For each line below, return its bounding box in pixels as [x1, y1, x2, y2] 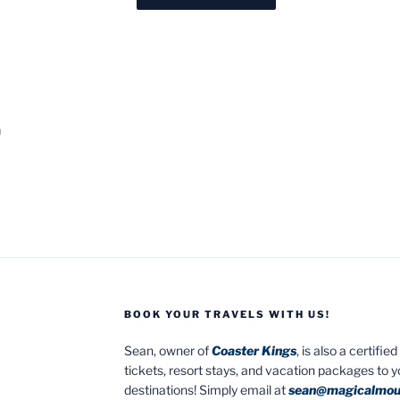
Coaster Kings [212, 342, 297, 358]
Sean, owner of [124, 342, 212, 358]
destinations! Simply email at [124, 381, 289, 397]
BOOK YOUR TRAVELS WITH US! [124, 307, 331, 321]
